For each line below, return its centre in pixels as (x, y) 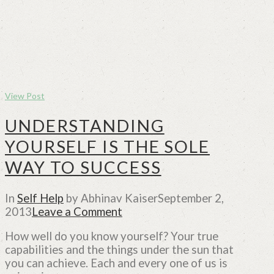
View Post (25, 95)
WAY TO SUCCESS (83, 167)
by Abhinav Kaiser (111, 198)
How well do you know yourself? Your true (112, 236)
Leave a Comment (77, 211)
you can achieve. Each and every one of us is (116, 263)
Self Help (40, 198)
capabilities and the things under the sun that (119, 250)
